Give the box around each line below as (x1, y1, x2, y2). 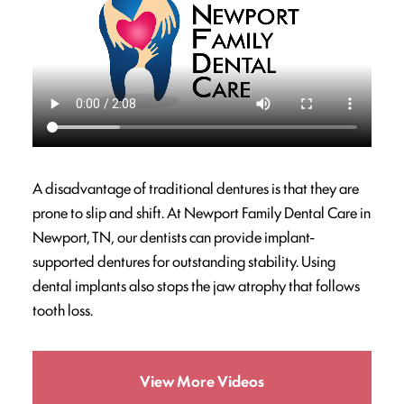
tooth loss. (32, 298, 93, 321)
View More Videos (140, 370, 264, 392)
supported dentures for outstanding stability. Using (32, 250, 335, 272)
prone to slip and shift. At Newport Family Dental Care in (32, 201, 371, 224)
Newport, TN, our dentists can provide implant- (32, 225, 315, 248)
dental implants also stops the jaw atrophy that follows (32, 274, 360, 297)
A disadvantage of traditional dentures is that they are (32, 177, 359, 199)
